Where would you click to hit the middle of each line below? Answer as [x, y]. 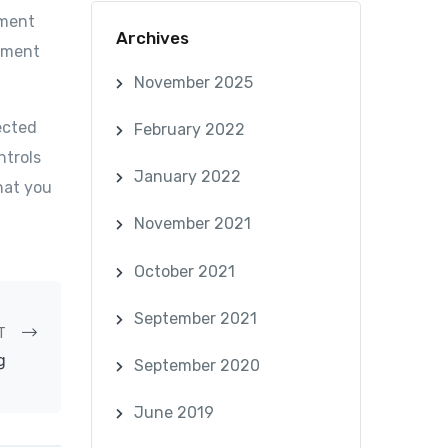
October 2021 [184, 271]
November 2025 [193, 82]
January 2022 [187, 177]
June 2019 [173, 413]
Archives [152, 37]
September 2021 [195, 318]
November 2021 [192, 224]
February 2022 [189, 130]
